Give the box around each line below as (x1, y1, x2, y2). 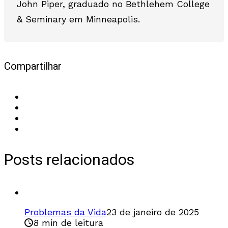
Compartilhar (4, 59, 62, 74)
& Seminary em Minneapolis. (17, 13, 140, 24)
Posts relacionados (4, 149, 134, 172)
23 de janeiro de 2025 (106, 206, 199, 217)
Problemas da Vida (24, 206, 106, 217)
